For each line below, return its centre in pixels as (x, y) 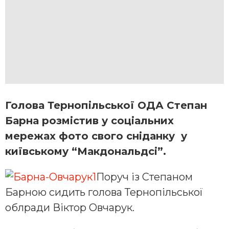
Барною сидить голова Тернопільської (104, 192)
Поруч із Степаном (144, 177)
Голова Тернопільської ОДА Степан (106, 105)
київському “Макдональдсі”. (86, 151)
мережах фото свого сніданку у (96, 136)
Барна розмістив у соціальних (89, 120)
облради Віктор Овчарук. (70, 207)
